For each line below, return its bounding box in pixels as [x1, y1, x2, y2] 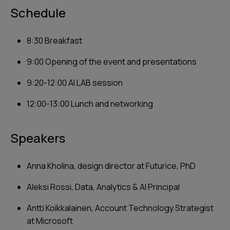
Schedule [10, 4, 66, 21]
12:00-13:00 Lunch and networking [27, 98, 153, 109]
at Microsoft [27, 215, 73, 226]
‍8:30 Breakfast [27, 35, 82, 46]
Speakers [10, 129, 65, 146]
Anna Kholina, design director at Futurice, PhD [27, 160, 196, 171]
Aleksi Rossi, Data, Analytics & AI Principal [27, 181, 180, 193]
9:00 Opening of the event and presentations [27, 56, 197, 67]
